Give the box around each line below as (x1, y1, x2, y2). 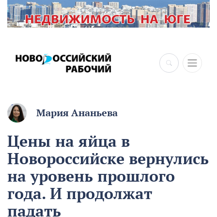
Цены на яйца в (7, 131, 130, 152)
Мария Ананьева (36, 107, 118, 120)
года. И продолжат (7, 183, 152, 204)
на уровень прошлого (7, 166, 175, 186)
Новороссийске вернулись (7, 148, 209, 169)
